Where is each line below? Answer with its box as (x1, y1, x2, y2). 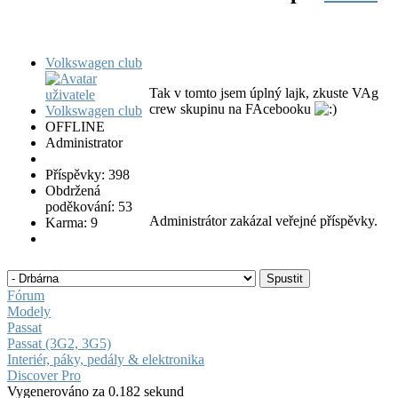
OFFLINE (45, 118, 105, 134)
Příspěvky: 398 (45, 166, 130, 182)
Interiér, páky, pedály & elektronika (7, 351, 204, 367)
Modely (7, 303, 51, 319)
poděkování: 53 (45, 198, 132, 214)
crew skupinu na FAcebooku (149, 100, 314, 116)
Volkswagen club (45, 54, 142, 70)
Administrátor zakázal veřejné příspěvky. (149, 212, 378, 228)
